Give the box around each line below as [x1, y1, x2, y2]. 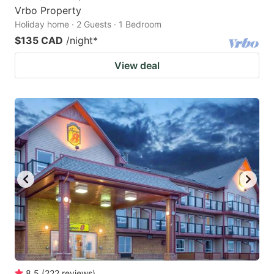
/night [66, 34, 93, 46]
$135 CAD [15, 34, 63, 46]
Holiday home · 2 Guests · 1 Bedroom [15, 18, 161, 29]
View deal [114, 59, 160, 72]
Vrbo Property [15, 4, 81, 17]
